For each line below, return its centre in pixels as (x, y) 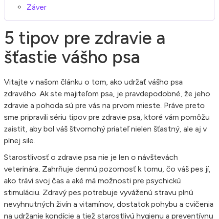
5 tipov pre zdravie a (85, 38)
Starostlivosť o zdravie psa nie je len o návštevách (91, 157)
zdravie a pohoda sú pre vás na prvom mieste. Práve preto (104, 105)
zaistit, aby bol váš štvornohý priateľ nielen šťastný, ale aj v (105, 129)
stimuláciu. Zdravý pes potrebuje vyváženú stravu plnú (99, 192)
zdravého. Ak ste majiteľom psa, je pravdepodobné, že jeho (107, 93)
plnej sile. (20, 140)
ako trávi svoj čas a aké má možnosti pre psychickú (92, 180)
